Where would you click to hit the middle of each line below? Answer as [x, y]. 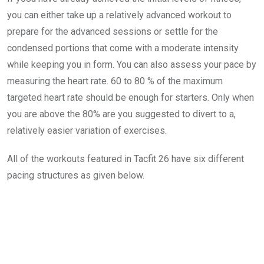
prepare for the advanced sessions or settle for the [113, 31]
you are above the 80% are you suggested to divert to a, [121, 114]
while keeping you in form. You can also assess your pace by [132, 64]
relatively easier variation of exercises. [87, 130]
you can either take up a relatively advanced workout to [119, 15]
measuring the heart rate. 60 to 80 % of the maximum [115, 81]
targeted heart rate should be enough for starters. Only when [131, 97]
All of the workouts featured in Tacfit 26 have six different [126, 159]
